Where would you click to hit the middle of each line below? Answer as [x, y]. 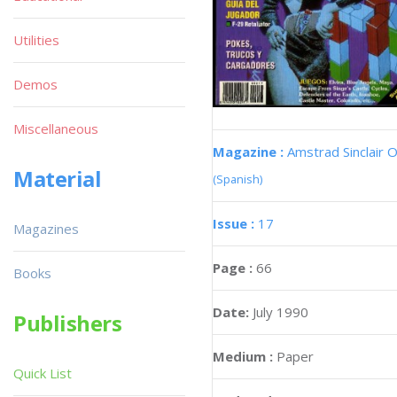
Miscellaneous [56, 128]
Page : [234, 267]
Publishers [68, 323]
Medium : [243, 356]
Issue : [235, 223]
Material [58, 179]
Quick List [43, 373]
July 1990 [280, 311]
